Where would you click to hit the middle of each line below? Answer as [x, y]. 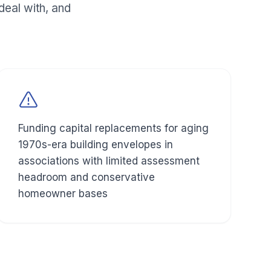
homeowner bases [63, 194]
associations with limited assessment [109, 161]
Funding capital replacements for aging [113, 129]
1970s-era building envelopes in [96, 145]
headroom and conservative [87, 178]
